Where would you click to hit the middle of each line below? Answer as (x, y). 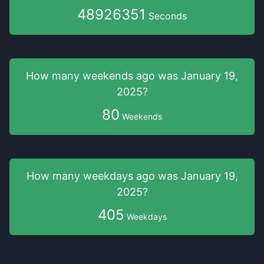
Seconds (166, 16)
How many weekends (81, 76)
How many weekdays (81, 176)
